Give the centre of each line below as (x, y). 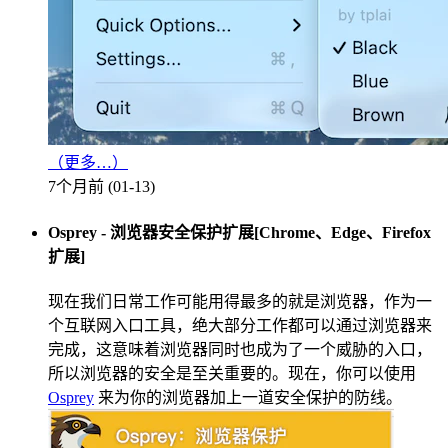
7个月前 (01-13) (101, 187)
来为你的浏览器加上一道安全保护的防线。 (248, 397)
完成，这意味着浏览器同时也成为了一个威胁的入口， (240, 349)
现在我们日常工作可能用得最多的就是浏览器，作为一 (240, 301)
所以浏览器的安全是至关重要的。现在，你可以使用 (232, 373)
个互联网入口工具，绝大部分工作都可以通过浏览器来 (240, 325)
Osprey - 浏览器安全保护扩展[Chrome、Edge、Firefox (239, 232)
